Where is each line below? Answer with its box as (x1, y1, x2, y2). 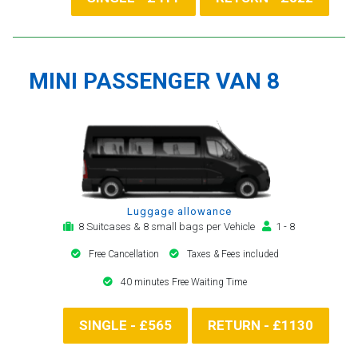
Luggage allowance (126, 205, 232, 217)
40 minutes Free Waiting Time (121, 276, 247, 288)
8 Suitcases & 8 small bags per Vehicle (74, 220, 262, 233)
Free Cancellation (89, 248, 161, 260)
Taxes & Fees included (187, 248, 279, 260)
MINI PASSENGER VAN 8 (29, 67, 280, 94)
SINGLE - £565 (79, 316, 172, 333)
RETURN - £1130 (208, 316, 313, 333)
